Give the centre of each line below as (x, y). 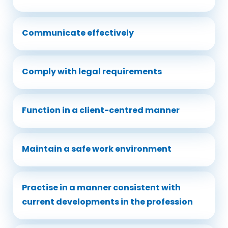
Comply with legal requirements (92, 72)
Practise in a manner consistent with (101, 188)
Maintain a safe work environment (97, 149)
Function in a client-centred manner (101, 110)
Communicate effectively (78, 33)
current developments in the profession (107, 202)
